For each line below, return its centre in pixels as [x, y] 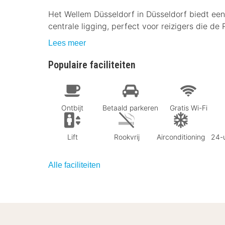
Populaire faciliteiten [92, 65]
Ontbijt [72, 107]
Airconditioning [181, 137]
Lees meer [67, 43]
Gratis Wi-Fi [188, 107]
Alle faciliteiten [74, 165]
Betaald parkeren [130, 107]
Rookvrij [127, 137]
